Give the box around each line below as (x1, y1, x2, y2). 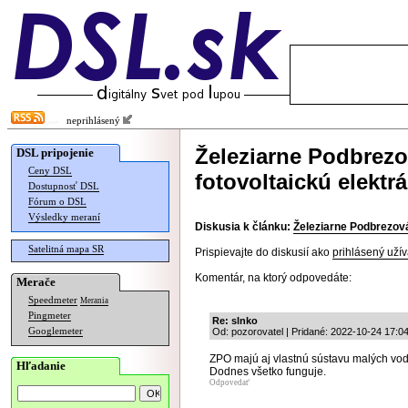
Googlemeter (28, 326, 83, 336)
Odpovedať (209, 378, 250, 387)
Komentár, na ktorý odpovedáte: (195, 271, 352, 284)
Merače (16, 275, 56, 289)
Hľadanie (16, 359, 66, 372)
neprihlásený (58, 116, 123, 126)
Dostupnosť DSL (28, 181, 99, 191)
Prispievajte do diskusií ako (195, 246, 332, 259)
